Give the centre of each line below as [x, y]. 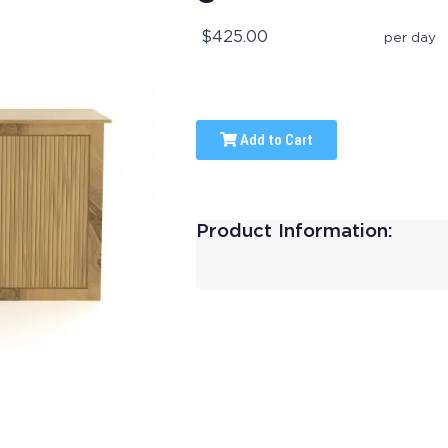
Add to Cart [274, 140]
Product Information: [294, 230]
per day [410, 37]
